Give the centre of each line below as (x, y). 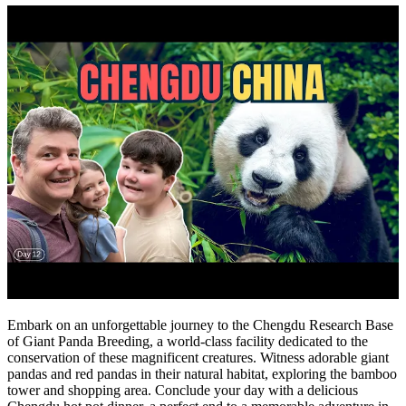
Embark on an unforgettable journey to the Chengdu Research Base (200, 324)
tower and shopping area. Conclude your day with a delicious (183, 390)
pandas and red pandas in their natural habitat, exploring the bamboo (202, 373)
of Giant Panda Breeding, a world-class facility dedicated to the (188, 341)
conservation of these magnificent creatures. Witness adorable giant (198, 357)
